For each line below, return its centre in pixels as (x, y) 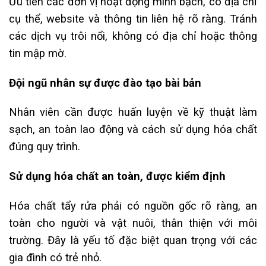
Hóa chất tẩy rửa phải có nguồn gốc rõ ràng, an (133, 205)
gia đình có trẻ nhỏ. (55, 257)
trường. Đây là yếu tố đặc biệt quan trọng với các (133, 240)
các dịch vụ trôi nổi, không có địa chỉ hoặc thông (133, 36)
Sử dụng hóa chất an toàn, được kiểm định (117, 176)
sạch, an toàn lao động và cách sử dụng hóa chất (133, 129)
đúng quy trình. (45, 147)
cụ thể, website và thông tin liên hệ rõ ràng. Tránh (133, 18)
